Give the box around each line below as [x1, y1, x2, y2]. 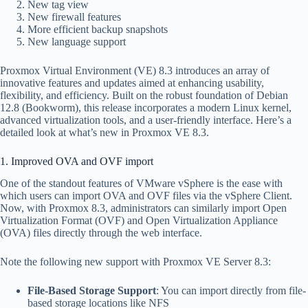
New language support [27, 35, 126, 47]
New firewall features [27, 10, 121, 23]
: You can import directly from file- [156, 285, 306, 297]
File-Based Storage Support [27, 285, 156, 297]
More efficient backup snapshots [27, 23, 168, 35]
